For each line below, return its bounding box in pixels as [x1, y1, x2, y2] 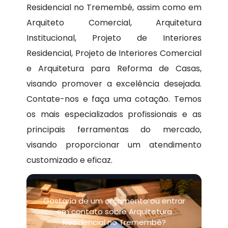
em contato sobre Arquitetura [56, 206, 172, 217]
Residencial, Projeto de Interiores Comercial [26, 47, 202, 60]
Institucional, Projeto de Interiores [26, 32, 202, 44]
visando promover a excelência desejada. [26, 78, 202, 90]
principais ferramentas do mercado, [26, 124, 202, 136]
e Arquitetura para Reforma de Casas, [26, 63, 202, 75]
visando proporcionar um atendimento [26, 139, 202, 151]
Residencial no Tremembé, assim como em [26, 2, 202, 14]
